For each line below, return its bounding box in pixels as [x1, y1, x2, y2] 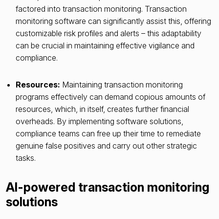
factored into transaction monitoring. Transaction [16, 3, 187, 14]
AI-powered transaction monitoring [6, 179, 209, 195]
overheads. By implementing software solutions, [16, 116, 183, 126]
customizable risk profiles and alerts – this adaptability [16, 28, 201, 38]
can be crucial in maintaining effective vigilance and [16, 40, 195, 50]
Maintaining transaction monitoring [62, 79, 183, 89]
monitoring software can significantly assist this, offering [16, 16, 211, 26]
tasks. [16, 153, 36, 163]
